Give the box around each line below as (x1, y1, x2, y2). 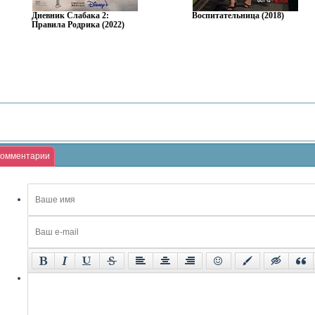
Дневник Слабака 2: (31, 10, 109, 20)
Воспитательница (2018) (191, 10, 284, 20)
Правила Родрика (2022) (31, 19, 124, 30)
